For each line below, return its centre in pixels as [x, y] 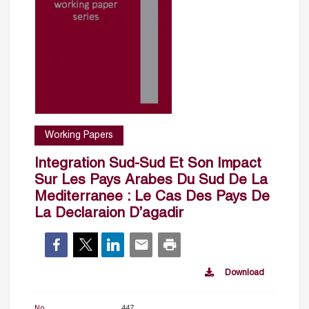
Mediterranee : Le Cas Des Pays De [152, 197]
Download [245, 273]
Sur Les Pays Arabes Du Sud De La [151, 180]
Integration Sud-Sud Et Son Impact [148, 163]
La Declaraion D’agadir [109, 213]
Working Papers [79, 135]
